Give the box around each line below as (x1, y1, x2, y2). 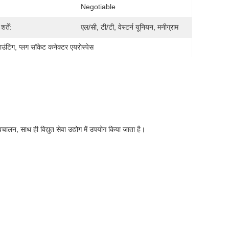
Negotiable (81, 3, 116, 11)
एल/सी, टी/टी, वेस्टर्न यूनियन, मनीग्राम (81, 23, 178, 31)
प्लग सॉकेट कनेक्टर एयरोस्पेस (19, 43, 94, 51)
